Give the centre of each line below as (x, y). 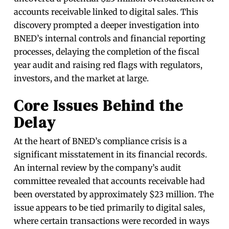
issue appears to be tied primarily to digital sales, (110, 208)
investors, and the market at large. (82, 78)
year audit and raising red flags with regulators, (108, 65)
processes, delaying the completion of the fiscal (107, 52)
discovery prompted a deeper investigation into (107, 25)
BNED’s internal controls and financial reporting (110, 39)
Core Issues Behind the (99, 106)
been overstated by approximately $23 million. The (114, 194)
